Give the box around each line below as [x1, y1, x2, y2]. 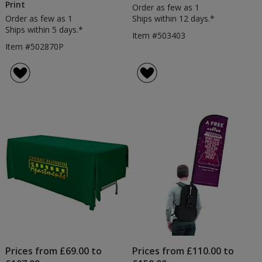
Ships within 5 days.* [5, 24, 83, 36]
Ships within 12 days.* [132, 13, 215, 25]
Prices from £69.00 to [5, 244, 102, 258]
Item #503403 [132, 30, 186, 42]
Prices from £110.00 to [132, 244, 235, 258]
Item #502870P [5, 41, 64, 53]
